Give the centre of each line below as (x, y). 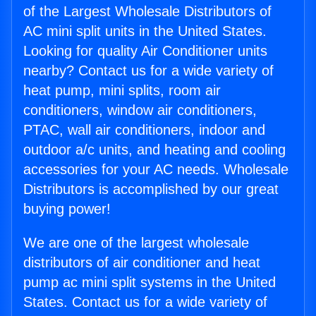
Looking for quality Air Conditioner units (145, 51)
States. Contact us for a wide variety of (145, 302)
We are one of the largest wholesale (136, 243)
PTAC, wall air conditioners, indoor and (144, 130)
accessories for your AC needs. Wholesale (156, 170)
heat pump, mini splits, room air (122, 91)
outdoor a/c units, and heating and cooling (154, 150)
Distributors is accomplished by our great (151, 189)
